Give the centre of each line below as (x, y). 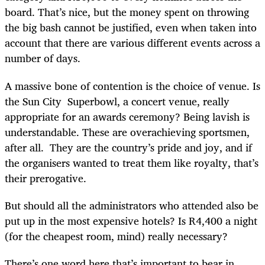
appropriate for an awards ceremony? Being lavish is (127, 116)
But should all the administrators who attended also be (132, 205)
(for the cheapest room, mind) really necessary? (116, 236)
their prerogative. (46, 178)
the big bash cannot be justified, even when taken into (131, 28)
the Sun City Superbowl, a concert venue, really (117, 101)
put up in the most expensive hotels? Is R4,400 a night (131, 220)
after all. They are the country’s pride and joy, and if (128, 147)
